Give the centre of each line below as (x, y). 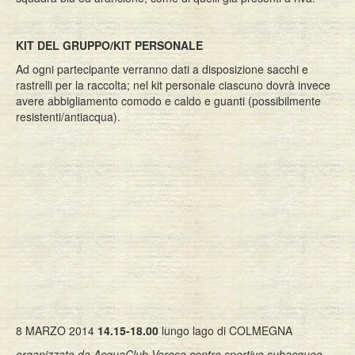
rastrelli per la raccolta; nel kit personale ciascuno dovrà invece (173, 85)
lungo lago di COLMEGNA (225, 330)
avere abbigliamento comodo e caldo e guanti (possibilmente (168, 101)
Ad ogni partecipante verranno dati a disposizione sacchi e (162, 69)
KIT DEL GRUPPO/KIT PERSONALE (109, 45)
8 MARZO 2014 (55, 330)
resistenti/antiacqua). (68, 116)
